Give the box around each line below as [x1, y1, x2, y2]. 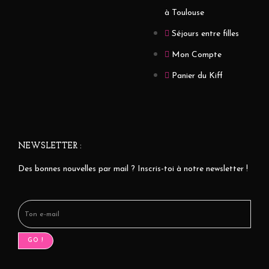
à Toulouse [165, 8, 204, 18]
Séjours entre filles [172, 29, 239, 39]
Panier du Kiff [172, 71, 223, 81]
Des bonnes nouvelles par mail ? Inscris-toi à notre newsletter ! [18, 165, 248, 174]
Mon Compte [172, 50, 222, 60]
